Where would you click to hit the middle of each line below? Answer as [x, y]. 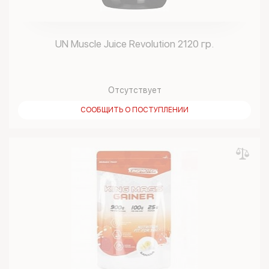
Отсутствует [134, 90]
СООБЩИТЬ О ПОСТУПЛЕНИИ [134, 110]
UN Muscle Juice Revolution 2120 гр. [134, 44]
